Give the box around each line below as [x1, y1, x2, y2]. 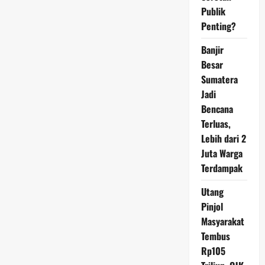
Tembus [201, 229, 230, 243]
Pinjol [201, 199, 223, 214]
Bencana [201, 102, 233, 116]
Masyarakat [201, 214, 244, 228]
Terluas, [201, 117, 231, 131]
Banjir [201, 43, 224, 57]
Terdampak [201, 161, 243, 175]
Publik [201, 4, 225, 18]
